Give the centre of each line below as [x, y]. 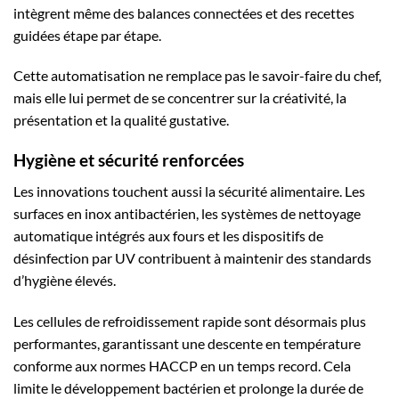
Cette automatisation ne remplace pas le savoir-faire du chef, [197, 76]
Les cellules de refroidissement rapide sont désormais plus [190, 321]
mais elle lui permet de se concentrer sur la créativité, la [180, 98]
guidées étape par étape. [87, 35]
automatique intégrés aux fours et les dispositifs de [168, 235]
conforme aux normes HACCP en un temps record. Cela [182, 365]
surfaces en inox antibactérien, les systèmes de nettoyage [187, 213]
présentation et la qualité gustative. [121, 120]
